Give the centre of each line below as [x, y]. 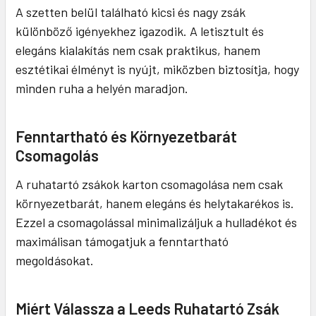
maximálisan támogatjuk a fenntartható [122, 241]
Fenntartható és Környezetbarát [126, 136]
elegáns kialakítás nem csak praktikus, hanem [138, 50]
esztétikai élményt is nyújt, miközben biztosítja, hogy [157, 69]
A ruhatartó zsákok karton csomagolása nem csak [149, 184]
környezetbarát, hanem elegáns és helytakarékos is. [155, 203]
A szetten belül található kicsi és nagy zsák [130, 12]
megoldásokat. [55, 260]
